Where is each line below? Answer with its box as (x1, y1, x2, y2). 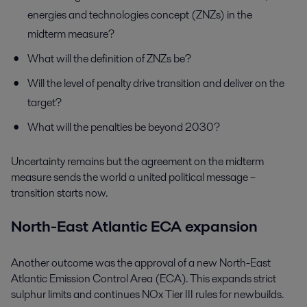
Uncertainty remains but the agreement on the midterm (11, 153, 264, 170)
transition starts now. (11, 185, 108, 201)
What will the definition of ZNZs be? (27, 51, 191, 67)
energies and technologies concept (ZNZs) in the (27, 7, 252, 23)
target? (27, 95, 62, 111)
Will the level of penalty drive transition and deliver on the (27, 75, 284, 92)
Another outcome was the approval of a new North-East (11, 255, 271, 271)
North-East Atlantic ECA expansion (11, 214, 258, 237)
